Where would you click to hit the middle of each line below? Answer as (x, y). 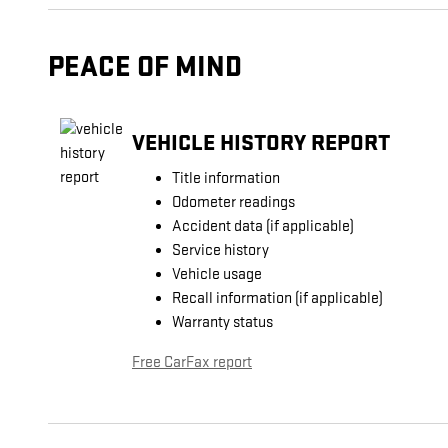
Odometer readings (233, 203)
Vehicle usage (217, 275)
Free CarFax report (192, 363)
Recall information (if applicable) (277, 299)
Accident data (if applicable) (263, 227)
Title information (226, 179)
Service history (220, 251)
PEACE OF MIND (145, 68)
